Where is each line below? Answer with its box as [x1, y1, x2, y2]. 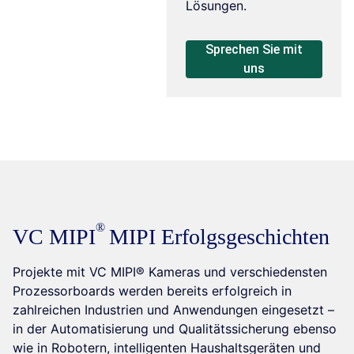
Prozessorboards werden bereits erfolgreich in [13, 282, 292, 299]
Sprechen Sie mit [205, 41, 303, 57]
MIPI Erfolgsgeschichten [104, 224, 330, 249]
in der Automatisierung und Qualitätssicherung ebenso [13, 320, 337, 337]
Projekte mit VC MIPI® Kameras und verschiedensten [13, 263, 327, 280]
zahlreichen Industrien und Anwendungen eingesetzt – [13, 301, 334, 318]
